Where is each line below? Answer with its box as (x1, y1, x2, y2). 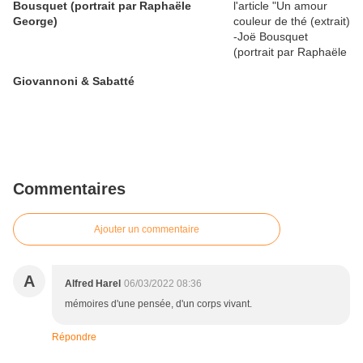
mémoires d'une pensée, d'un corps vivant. (65, 298, 252, 310)
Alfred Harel (65, 278, 121, 290)
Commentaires (13, 180, 126, 199)
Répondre (52, 331, 96, 344)
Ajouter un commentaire (94, 224, 199, 236)
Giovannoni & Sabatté (13, 75, 135, 88)
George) (13, 15, 58, 28)
